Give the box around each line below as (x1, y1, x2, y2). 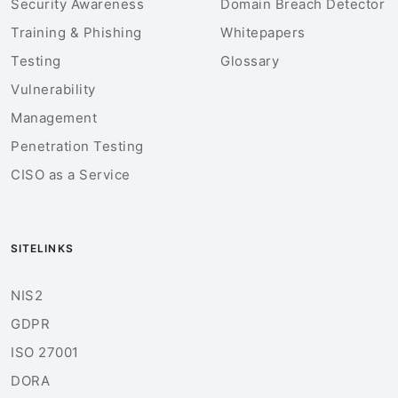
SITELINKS (11, 241, 74, 255)
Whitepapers (220, 23, 306, 41)
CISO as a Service (11, 165, 131, 183)
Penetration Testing (11, 137, 144, 155)
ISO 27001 (11, 343, 79, 361)
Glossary (220, 52, 279, 69)
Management (11, 108, 97, 126)
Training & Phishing (11, 23, 142, 41)
